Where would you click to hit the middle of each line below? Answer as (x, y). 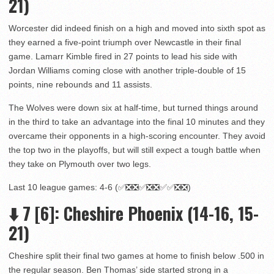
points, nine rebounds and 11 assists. (80, 85)
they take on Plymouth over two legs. (80, 164)
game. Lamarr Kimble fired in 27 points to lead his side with (123, 57)
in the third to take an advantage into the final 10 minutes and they (137, 122)
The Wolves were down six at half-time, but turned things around (133, 108)
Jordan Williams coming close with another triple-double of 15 (127, 71)
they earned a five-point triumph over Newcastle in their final (125, 43)
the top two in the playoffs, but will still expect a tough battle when (135, 150)
